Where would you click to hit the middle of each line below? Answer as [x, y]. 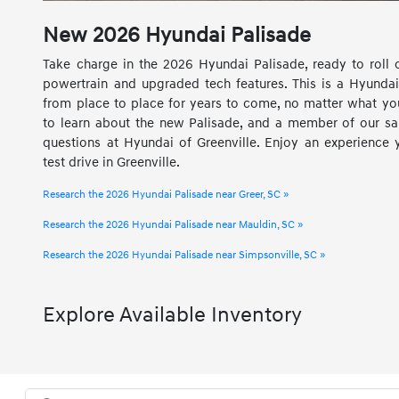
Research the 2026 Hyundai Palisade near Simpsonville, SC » [184, 255]
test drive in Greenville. [112, 162]
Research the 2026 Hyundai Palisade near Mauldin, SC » [173, 224]
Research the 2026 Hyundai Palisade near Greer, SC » [166, 194]
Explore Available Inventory [173, 315]
